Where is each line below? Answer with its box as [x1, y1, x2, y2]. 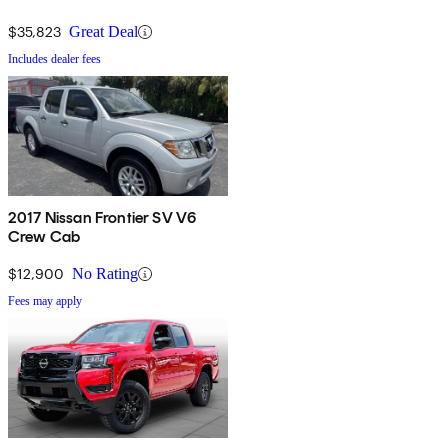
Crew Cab [8, 227, 81, 247]
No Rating [72, 265, 138, 283]
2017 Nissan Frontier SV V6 [8, 208, 197, 228]
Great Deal [69, 23, 138, 41]
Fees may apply [8, 294, 82, 309]
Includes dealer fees [8, 52, 101, 67]
